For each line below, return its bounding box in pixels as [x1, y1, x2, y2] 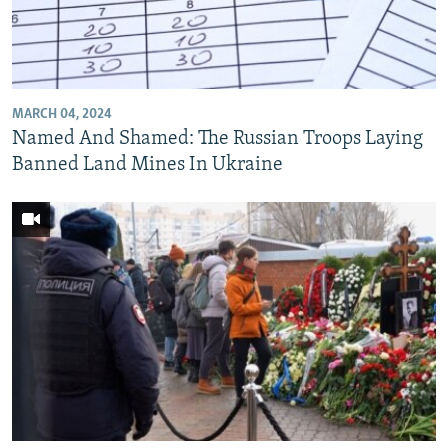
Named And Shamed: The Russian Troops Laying [12, 129, 423, 149]
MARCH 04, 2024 [12, 107, 112, 122]
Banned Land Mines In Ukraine [12, 155, 283, 175]
